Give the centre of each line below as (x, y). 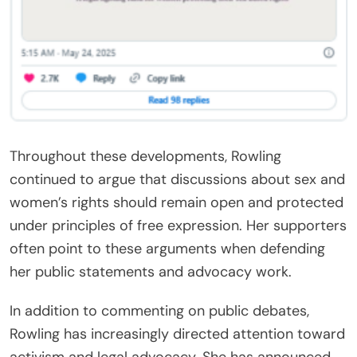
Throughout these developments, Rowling (145, 157)
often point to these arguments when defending (167, 249)
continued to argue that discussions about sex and (177, 180)
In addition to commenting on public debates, (159, 311)
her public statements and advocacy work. (151, 272)
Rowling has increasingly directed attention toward (177, 334)
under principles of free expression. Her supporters (178, 226)
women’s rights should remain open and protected (177, 203)
